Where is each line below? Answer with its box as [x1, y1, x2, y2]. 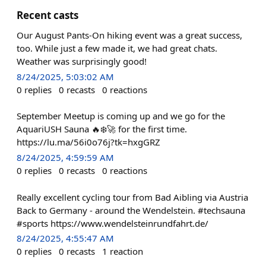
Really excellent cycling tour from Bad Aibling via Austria [17, 191, 248, 203]
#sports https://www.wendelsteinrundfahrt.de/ [17, 217, 208, 229]
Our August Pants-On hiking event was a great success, [17, 29, 242, 41]
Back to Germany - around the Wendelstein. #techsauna [17, 204, 245, 216]
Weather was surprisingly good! [17, 55, 147, 67]
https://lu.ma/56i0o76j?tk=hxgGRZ [17, 136, 160, 148]
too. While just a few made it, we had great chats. [17, 42, 217, 54]
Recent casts [17, 8, 78, 22]
